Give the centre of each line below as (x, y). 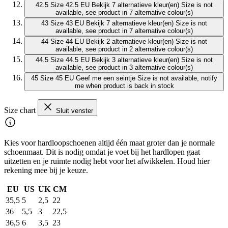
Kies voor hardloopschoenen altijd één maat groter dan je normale (109, 143)
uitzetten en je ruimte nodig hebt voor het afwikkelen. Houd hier (107, 161)
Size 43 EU (67, 23)
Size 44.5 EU (70, 60)
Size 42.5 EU (70, 5)
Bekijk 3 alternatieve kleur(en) (135, 60)
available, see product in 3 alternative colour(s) (124, 68)
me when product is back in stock (124, 86)
